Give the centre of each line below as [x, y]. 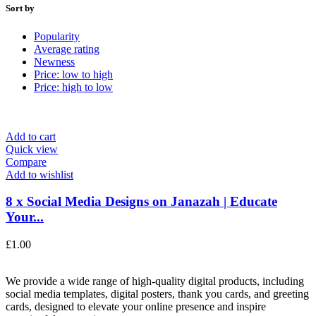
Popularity [57, 36]
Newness [54, 61]
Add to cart [31, 136]
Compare [26, 162]
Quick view [32, 149]
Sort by [20, 8]
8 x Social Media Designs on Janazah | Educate [141, 202]
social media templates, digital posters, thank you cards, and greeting [157, 294]
